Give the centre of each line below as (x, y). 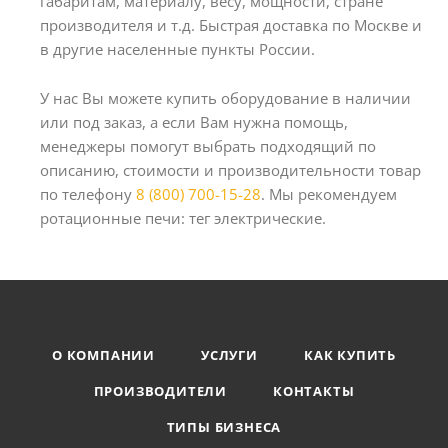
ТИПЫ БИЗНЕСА (224, 427)
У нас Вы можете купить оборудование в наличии (225, 97)
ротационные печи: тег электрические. (183, 217)
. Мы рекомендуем (329, 193)
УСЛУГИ (229, 355)
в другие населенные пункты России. (177, 48)
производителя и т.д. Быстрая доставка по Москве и (231, 24)
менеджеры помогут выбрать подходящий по (208, 145)
